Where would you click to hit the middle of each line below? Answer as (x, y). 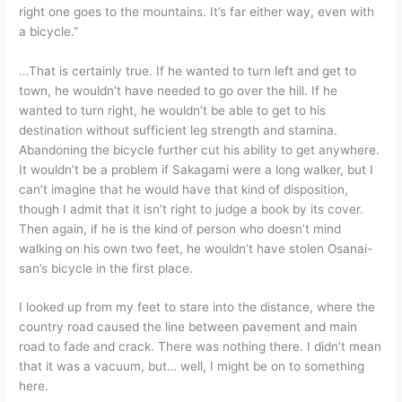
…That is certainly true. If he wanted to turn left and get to (188, 70)
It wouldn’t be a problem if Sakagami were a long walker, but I (197, 169)
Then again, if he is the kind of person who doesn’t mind (180, 228)
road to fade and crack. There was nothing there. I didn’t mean (201, 347)
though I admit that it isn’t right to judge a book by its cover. (192, 209)
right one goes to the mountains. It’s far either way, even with (197, 11)
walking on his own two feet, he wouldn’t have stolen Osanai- (196, 248)
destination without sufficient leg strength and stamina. (179, 130)
